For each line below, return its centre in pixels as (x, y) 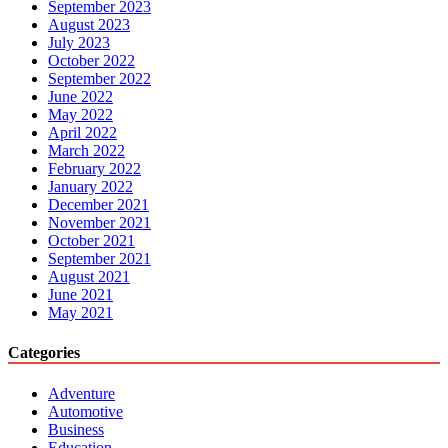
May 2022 (80, 115)
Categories (44, 352)
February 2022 (94, 169)
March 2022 (86, 151)
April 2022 (82, 133)
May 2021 (80, 313)
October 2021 (91, 241)
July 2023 (79, 43)
